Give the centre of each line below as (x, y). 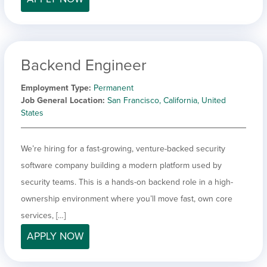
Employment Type (55, 88)
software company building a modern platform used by (121, 165)
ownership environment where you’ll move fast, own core (127, 198)
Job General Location (62, 100)
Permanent (114, 88)
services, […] (43, 215)
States (32, 113)
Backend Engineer (84, 65)
